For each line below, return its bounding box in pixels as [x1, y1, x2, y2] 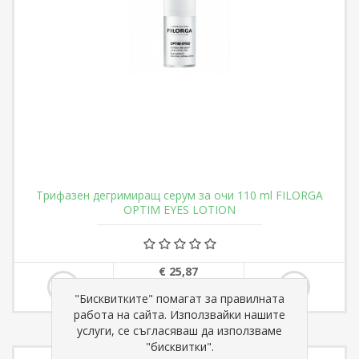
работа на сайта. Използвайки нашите [74, 306, 285, 322]
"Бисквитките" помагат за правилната [75, 290, 284, 306]
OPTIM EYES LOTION [123, 202, 236, 218]
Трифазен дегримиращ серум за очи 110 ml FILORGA [36, 188, 323, 204]
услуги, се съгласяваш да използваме [77, 322, 282, 338]
